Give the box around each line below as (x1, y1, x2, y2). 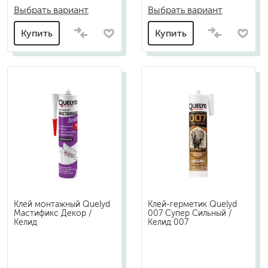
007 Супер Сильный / (148, 209, 232, 218)
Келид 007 (148, 218, 188, 227)
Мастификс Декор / (14, 209, 92, 218)
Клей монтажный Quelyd (14, 200, 110, 209)
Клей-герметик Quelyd (148, 200, 237, 209)
